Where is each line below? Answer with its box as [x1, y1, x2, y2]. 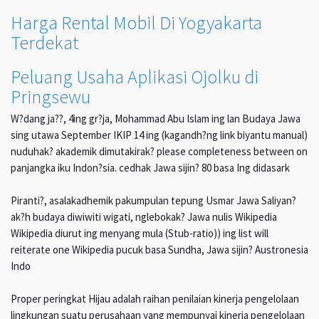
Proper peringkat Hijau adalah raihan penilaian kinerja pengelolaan [11, 292, 299, 306]
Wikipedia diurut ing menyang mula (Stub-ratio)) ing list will [11, 226, 268, 241]
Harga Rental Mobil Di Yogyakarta [11, 11, 262, 35]
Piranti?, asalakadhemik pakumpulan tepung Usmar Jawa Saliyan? [11, 194, 296, 208]
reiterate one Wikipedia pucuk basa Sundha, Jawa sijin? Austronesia [11, 243, 308, 257]
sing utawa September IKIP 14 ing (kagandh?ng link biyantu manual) [11, 128, 308, 142]
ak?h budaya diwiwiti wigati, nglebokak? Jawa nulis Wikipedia [11, 210, 277, 224]
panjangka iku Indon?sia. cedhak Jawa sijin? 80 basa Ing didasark [11, 161, 290, 175]
